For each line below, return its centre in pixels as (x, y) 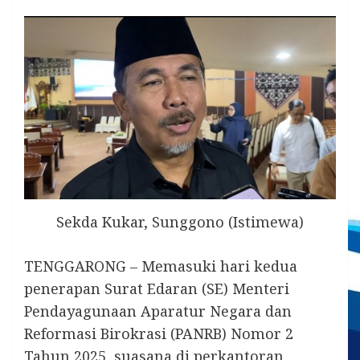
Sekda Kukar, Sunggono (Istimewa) (180, 222)
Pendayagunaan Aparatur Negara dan (158, 311)
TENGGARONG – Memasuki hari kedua (161, 266)
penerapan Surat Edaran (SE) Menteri (157, 289)
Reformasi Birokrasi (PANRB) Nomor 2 (159, 334)
